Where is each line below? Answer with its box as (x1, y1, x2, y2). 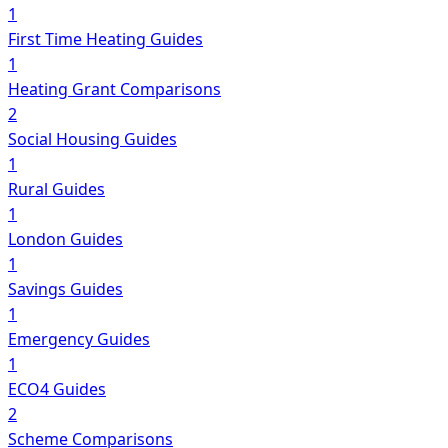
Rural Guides (8, 177, 105, 200)
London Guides (8, 227, 123, 250)
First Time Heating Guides (8, 27, 203, 50)
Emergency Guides (8, 327, 150, 350)
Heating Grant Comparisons (8, 77, 221, 100)
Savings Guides (8, 277, 123, 300)
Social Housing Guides (8, 127, 177, 150)
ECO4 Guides (8, 377, 106, 400)
